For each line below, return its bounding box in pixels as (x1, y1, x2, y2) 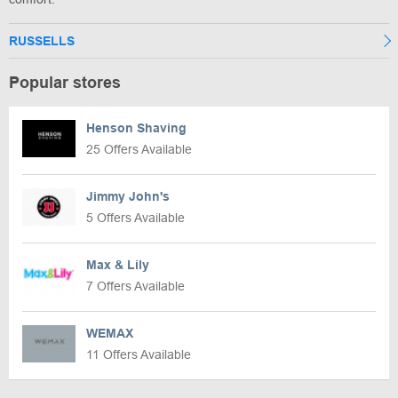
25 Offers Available (86, 141, 192, 156)
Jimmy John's (86, 188, 170, 203)
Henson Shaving (86, 120, 187, 135)
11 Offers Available (86, 346, 191, 362)
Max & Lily (86, 257, 149, 272)
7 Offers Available (86, 278, 185, 293)
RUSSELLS (9, 33, 75, 48)
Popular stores (9, 73, 121, 92)
